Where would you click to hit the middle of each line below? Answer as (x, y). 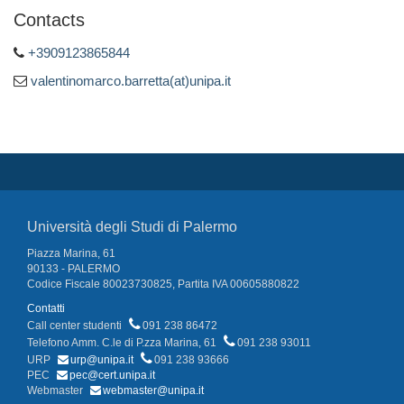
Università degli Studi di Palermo (132, 227)
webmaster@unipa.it (153, 391)
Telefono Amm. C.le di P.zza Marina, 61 (123, 343)
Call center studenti (76, 326)
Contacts (49, 20)
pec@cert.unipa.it (112, 376)
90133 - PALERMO (73, 269)
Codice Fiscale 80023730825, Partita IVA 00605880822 (163, 285)
